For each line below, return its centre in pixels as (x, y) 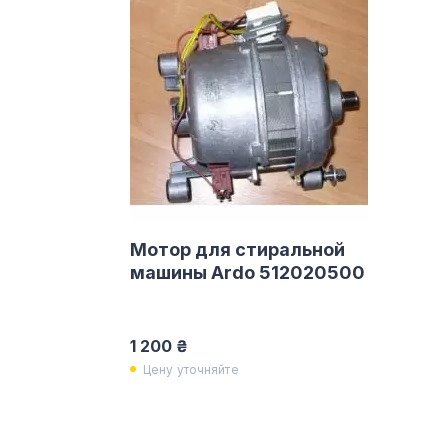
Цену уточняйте (191, 369)
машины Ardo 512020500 (247, 272)
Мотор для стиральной (237, 249)
